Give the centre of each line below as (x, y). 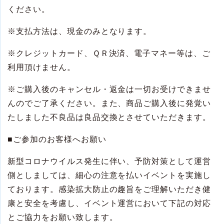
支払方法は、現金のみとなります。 (84, 31)
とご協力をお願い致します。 (63, 217)
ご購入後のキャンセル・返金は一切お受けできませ (113, 89)
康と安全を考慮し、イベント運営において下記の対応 (109, 203)
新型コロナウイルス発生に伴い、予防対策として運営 (109, 161)
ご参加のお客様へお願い (59, 139)
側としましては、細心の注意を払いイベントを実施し (109, 175)
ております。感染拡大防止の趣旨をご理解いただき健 (109, 189)
